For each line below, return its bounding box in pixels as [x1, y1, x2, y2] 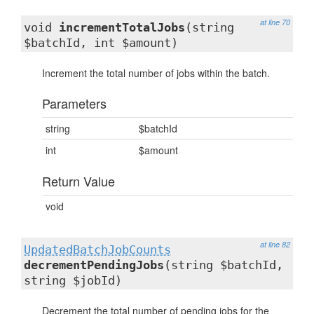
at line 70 [260, 17, 290, 27]
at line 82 [260, 239, 290, 250]
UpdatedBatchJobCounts [24, 243, 171, 257]
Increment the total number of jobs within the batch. [42, 66, 270, 80]
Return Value [42, 172, 115, 190]
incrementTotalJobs [59, 20, 185, 34]
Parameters [42, 94, 107, 112]
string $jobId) [24, 273, 122, 287]
